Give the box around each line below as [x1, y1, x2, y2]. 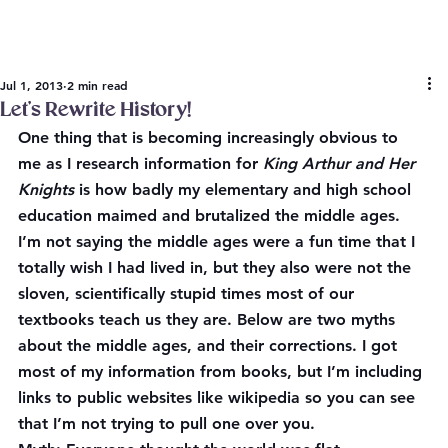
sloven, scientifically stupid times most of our [18, 283, 359, 303]
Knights [18, 179, 79, 199]
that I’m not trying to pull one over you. [18, 413, 315, 433]
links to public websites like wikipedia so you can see [18, 387, 420, 407]
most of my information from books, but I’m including [18, 361, 427, 381]
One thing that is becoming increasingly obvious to [18, 127, 403, 147]
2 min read [67, 76, 128, 93]
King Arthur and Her [263, 153, 420, 173]
